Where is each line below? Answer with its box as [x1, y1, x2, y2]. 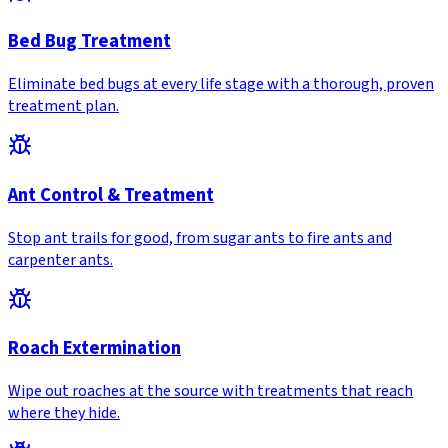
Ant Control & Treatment [8, 181, 214, 208]
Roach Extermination [8, 335, 181, 362]
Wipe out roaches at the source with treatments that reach [8, 380, 413, 403]
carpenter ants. [8, 248, 113, 271]
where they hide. [8, 402, 120, 425]
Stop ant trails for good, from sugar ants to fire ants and [8, 226, 392, 249]
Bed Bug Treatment [8, 28, 171, 55]
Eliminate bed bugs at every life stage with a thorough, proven [8, 73, 434, 96]
